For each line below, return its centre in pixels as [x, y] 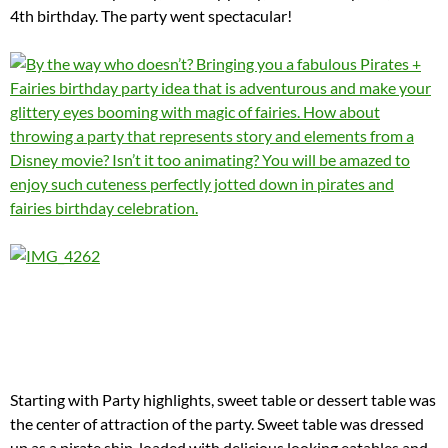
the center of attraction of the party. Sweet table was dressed [217, 424]
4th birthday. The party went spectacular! [151, 16]
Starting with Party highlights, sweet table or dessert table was [223, 400]
